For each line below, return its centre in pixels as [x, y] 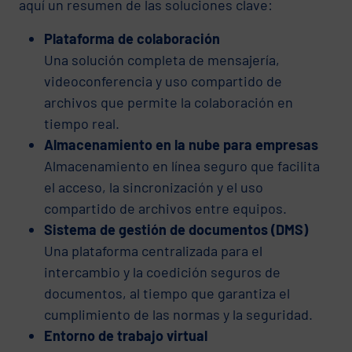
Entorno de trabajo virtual [126, 335]
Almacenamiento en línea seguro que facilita [182, 165]
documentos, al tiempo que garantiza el [167, 293]
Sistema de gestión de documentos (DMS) [176, 229]
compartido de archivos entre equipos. [165, 208]
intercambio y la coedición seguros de [162, 271]
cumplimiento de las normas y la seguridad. [178, 314]
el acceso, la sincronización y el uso [154, 187]
